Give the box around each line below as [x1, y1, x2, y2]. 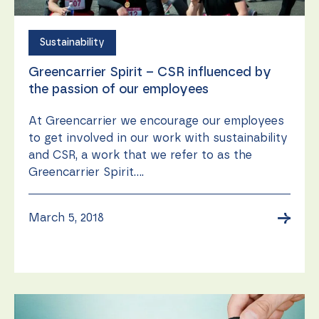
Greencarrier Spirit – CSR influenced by [28, 66, 271, 80]
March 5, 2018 [28, 212, 104, 224]
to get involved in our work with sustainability [28, 132, 288, 145]
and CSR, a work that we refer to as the [28, 150, 252, 162]
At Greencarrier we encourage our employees [28, 115, 284, 127]
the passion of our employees [28, 83, 209, 97]
